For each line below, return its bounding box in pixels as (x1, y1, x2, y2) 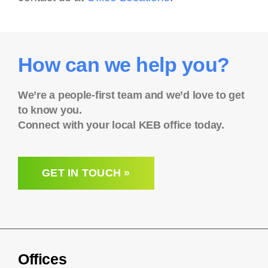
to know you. (17, 103, 82, 116)
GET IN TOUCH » (41, 166, 130, 179)
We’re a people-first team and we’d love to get (17, 89, 245, 101)
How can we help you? (17, 53, 230, 76)
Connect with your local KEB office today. (17, 118, 224, 131)
